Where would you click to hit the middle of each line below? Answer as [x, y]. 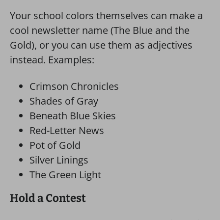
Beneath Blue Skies [73, 116]
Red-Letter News [67, 130]
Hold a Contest [48, 198]
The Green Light [65, 175]
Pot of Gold [55, 145]
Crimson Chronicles [74, 86]
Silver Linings [59, 160]
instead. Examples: [52, 60]
